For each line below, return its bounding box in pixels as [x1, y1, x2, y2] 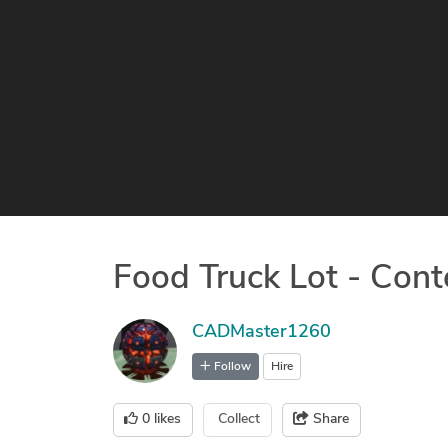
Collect [218, 412, 260, 428]
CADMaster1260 [191, 323, 331, 342]
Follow [213, 360, 251, 373]
